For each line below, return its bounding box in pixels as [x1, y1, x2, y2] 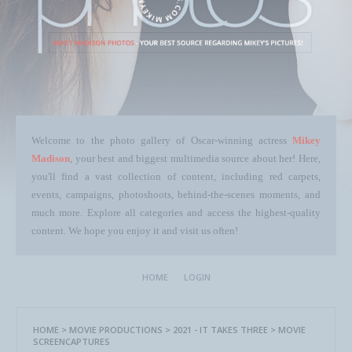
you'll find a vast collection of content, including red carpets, [31, 170, 321, 182]
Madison [31, 152, 70, 164]
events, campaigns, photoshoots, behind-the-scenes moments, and [31, 189, 321, 200]
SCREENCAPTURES [33, 335, 110, 347]
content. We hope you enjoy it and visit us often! [31, 225, 238, 236]
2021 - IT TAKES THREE [173, 324, 268, 335]
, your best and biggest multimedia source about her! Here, [70, 152, 321, 164]
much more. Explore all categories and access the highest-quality [31, 207, 321, 218]
